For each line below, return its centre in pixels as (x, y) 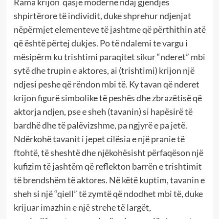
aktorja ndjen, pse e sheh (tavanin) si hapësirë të (103, 111)
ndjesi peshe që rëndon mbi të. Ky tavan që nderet (106, 84)
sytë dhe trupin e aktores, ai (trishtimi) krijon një (104, 70)
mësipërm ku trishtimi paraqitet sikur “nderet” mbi (109, 56)
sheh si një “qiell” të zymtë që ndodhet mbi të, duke (108, 193)
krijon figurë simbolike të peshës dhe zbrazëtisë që (108, 98)
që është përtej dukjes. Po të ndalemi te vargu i (100, 43)
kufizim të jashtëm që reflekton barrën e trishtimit (108, 166)
